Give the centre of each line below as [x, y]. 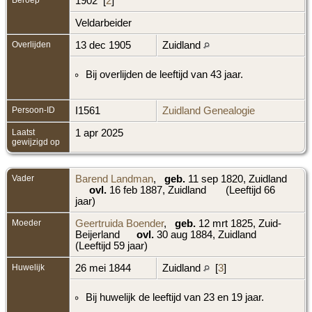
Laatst [23, 132]
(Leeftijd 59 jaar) [113, 245]
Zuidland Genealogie [209, 110]
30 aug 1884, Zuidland [206, 234]
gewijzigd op [36, 142]
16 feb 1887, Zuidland [158, 190]
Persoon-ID [33, 110]
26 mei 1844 [104, 268]
